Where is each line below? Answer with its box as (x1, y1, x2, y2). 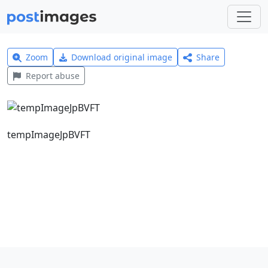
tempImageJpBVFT (7, 127, 90, 141)
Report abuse (25, 70, 80, 81)
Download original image (71, 51, 173, 63)
